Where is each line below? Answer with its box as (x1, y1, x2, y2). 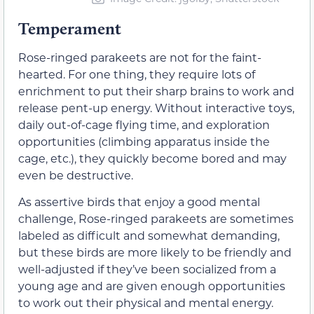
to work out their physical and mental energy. (18, 295, 273, 310)
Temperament (18, 18, 121, 39)
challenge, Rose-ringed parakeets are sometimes (18, 211, 294, 226)
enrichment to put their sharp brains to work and (18, 83, 294, 98)
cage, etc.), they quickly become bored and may (18, 150, 287, 165)
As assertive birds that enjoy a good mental (18, 194, 260, 210)
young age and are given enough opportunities (18, 278, 285, 294)
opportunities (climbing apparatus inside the (18, 133, 270, 149)
